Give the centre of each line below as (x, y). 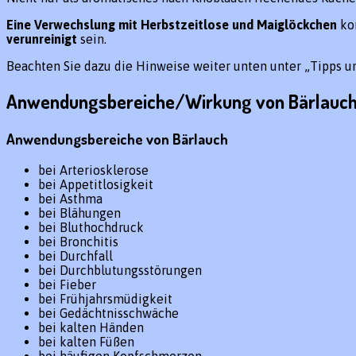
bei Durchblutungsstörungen (120, 270)
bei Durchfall (75, 255)
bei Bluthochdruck (91, 227)
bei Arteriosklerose (93, 170)
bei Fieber (67, 284)
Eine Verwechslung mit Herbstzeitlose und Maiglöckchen (173, 25)
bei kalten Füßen (86, 341)
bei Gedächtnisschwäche (108, 313)
